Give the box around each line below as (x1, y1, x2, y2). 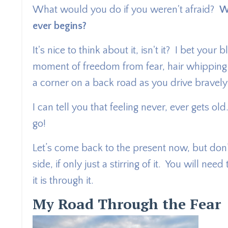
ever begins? (33, 20, 87, 32)
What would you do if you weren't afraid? (33, 4, 219, 15)
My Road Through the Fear (33, 194, 221, 213)
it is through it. (33, 175, 96, 186)
